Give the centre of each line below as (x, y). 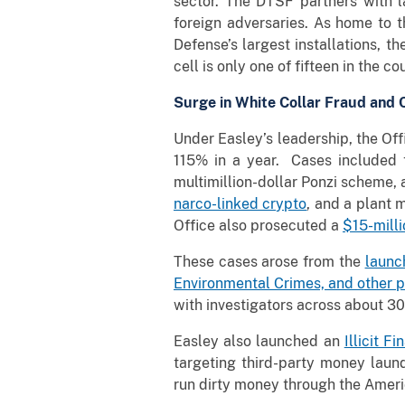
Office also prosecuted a (258, 225)
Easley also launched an (259, 341)
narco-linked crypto (240, 203)
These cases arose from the (269, 261)
